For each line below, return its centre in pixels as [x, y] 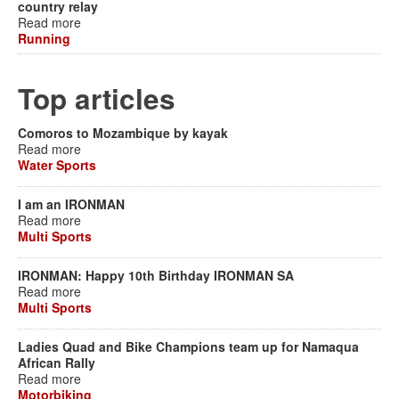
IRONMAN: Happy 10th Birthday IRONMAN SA [156, 275]
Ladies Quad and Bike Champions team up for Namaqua [188, 346]
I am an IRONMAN [71, 204]
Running [44, 38]
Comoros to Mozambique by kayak [123, 133]
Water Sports [57, 165]
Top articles [97, 98]
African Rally [57, 362]
